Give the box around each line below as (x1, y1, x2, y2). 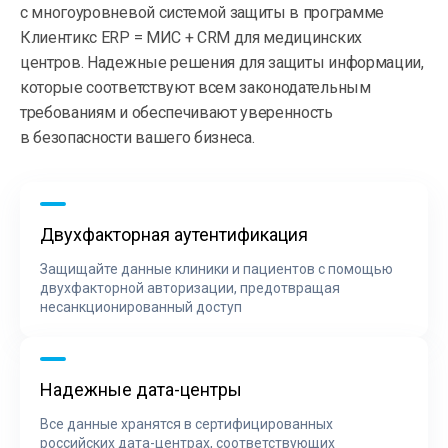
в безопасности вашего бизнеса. (20, 127, 255, 147)
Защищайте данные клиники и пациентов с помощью (40, 260, 393, 277)
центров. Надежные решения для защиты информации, (20, 52, 424, 72)
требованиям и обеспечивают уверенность (20, 102, 333, 122)
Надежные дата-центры (40, 378, 242, 400)
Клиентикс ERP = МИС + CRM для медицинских (20, 27, 362, 47)
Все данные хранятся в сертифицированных (40, 415, 333, 432)
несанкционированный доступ (40, 298, 242, 315)
